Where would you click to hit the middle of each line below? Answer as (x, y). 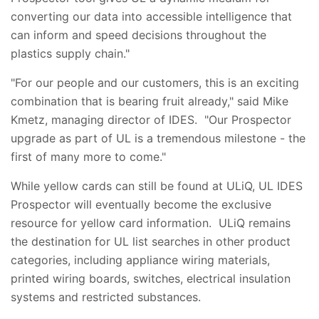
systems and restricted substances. (106, 297)
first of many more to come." (88, 157)
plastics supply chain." (72, 53)
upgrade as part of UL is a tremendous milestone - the (158, 138)
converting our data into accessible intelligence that (151, 16)
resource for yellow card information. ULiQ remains (151, 223)
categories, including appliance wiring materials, (140, 260)
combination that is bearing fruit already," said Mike (150, 101)
